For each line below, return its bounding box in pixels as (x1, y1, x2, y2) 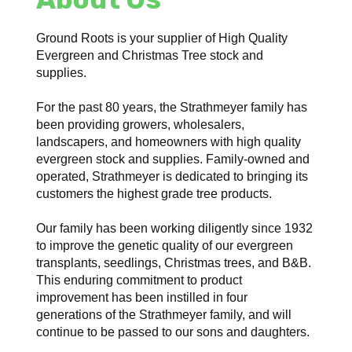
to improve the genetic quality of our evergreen (36, 238, 294, 252)
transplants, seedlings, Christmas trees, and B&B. (36, 255, 312, 269)
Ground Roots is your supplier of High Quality (36, 31, 288, 45)
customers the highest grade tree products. (36, 186, 273, 200)
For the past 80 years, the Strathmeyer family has (36, 100, 308, 114)
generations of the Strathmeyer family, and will (36, 307, 292, 321)
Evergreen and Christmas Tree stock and (36, 48, 264, 62)
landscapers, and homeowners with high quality (36, 134, 302, 148)
